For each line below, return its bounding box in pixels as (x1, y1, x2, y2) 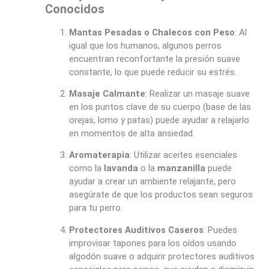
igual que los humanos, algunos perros (68, 40, 222, 51)
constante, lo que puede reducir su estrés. (68, 66, 237, 77)
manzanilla (157, 163, 205, 174)
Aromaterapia (68, 150, 130, 161)
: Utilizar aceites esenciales (129, 150, 237, 161)
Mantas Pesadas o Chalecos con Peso (68, 26, 235, 38)
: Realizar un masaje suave (145, 88, 250, 100)
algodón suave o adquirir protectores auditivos (68, 250, 255, 262)
